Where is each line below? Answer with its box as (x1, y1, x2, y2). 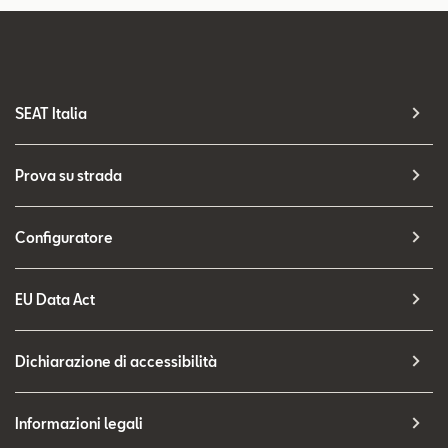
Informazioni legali (15, 415, 143, 433)
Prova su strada (15, 167, 122, 185)
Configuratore (15, 229, 113, 247)
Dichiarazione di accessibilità (15, 353, 217, 371)
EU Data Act (15, 291, 95, 309)
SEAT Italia (15, 105, 87, 123)
